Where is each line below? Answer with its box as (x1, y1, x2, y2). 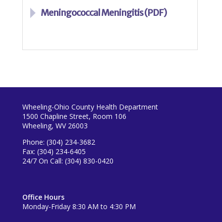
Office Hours (22, 192, 64, 202)
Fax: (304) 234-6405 (22, 147, 86, 157)
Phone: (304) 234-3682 (22, 137, 95, 147)
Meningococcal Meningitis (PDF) (40, 7, 166, 19)
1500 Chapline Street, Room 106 (22, 111, 126, 121)
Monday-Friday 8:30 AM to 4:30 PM (22, 202, 136, 212)
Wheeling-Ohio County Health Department (22, 102, 158, 112)
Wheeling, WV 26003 (22, 121, 88, 131)
